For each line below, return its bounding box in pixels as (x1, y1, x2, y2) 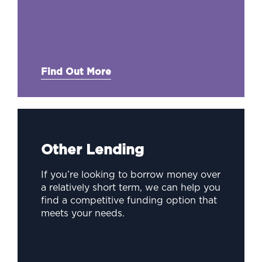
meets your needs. (41, 208, 125, 218)
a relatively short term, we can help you (41, 182, 220, 192)
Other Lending (41, 143, 144, 157)
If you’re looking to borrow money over (41, 170, 220, 180)
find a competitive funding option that (41, 195, 217, 205)
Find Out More (41, 67, 111, 77)
